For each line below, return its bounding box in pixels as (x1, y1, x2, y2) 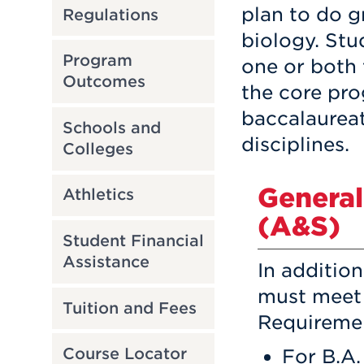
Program (62, 51, 132, 71)
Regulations (62, 5, 158, 24)
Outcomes (62, 72, 145, 92)
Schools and (62, 118, 161, 137)
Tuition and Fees (62, 298, 197, 318)
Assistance (62, 252, 149, 271)
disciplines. (241, 133, 349, 156)
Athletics (62, 185, 134, 205)
